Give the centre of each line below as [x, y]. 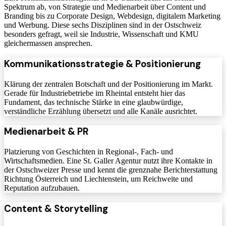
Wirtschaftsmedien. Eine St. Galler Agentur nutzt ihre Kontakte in [108, 161]
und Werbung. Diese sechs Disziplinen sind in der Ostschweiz [103, 25]
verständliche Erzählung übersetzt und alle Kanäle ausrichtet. [101, 111]
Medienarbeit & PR [46, 132]
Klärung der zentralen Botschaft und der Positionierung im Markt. [108, 84]
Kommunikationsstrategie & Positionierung [102, 64]
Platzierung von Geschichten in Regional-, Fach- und [89, 152]
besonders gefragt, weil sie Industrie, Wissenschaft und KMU [101, 34]
